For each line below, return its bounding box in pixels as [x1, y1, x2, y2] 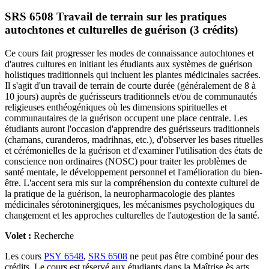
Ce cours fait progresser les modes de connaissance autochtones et [5, 47, 254, 58]
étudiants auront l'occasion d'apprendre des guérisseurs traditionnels [5, 123, 259, 134]
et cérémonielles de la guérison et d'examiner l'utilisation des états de [5, 145, 262, 156]
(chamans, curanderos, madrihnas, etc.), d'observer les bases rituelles [5, 134, 263, 145]
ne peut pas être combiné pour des [127, 250, 258, 261]
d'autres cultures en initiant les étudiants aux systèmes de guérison [5, 58, 252, 69]
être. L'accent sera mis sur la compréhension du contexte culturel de [5, 177, 259, 188]
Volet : [5, 230, 34, 241]
